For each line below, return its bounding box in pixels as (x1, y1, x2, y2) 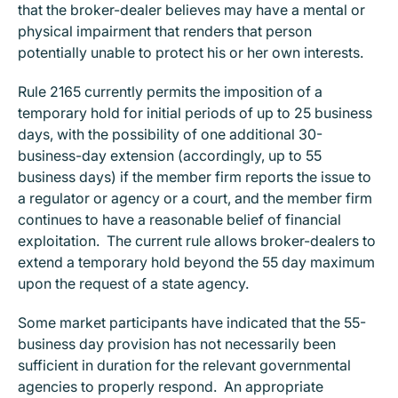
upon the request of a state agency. (18, 275, 249, 292)
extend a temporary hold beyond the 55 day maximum (18, 253, 375, 271)
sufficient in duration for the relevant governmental (18, 356, 351, 374)
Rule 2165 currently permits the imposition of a (18, 83, 322, 100)
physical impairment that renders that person (18, 22, 312, 40)
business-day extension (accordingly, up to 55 (18, 147, 322, 164)
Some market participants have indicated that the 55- (18, 314, 366, 331)
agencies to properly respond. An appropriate (18, 378, 323, 395)
